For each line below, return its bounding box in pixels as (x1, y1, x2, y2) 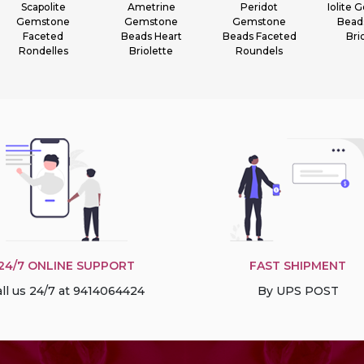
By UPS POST (257, 284, 339, 298)
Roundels (236, 45, 284, 57)
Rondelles (18, 45, 68, 57)
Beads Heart (120, 30, 182, 42)
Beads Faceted (222, 30, 297, 42)
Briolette (129, 45, 174, 57)
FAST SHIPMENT (249, 258, 346, 273)
